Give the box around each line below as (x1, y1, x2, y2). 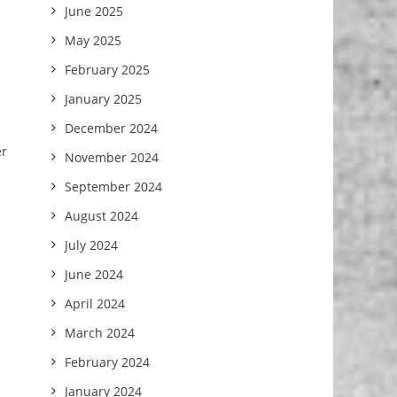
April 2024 (65, 295, 126, 312)
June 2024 (65, 266, 124, 283)
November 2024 (65, 149, 160, 166)
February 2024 (65, 354, 151, 370)
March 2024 (65, 324, 136, 341)
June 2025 (65, 3, 124, 19)
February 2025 (65, 61, 151, 78)
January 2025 (65, 90, 143, 107)
